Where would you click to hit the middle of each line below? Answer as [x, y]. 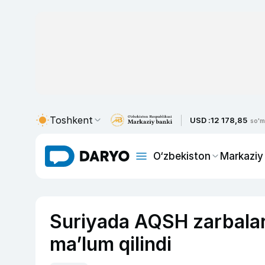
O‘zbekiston [182, 156]
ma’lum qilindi [111, 244]
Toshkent [71, 120]
